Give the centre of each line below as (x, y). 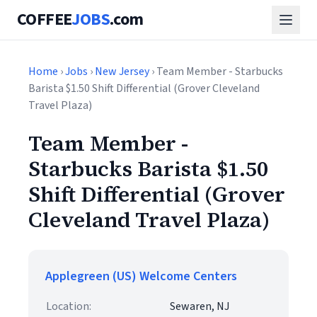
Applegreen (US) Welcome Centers (141, 276)
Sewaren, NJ (200, 306)
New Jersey (122, 71)
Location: (69, 306)
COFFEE (45, 19)
